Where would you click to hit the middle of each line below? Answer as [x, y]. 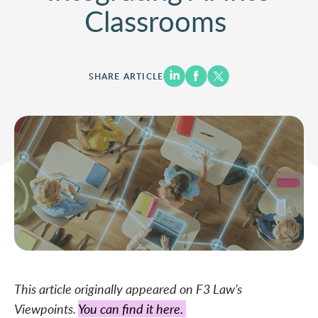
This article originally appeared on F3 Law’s [128, 289]
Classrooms [159, 21]
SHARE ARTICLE [126, 76]
